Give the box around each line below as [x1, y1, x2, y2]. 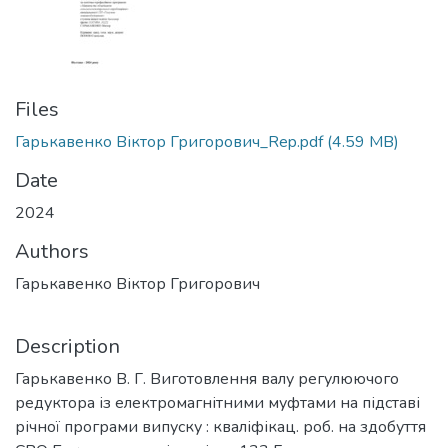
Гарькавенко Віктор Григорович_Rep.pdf [15, 131, 323, 153]
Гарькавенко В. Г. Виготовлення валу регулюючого [15, 368, 399, 390]
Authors [15, 238, 89, 265]
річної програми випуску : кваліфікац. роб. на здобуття [15, 416, 426, 438]
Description [15, 333, 120, 360]
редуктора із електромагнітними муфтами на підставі [15, 392, 420, 414]
